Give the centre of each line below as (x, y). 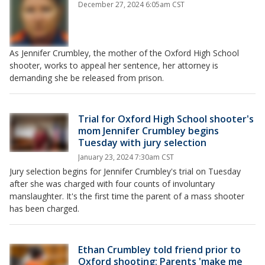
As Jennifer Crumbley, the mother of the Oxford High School (124, 53)
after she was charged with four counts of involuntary (112, 183)
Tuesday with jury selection (142, 142)
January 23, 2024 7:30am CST (126, 157)
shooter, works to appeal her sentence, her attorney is (114, 65)
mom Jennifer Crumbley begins (148, 130)
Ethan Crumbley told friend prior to (159, 249)
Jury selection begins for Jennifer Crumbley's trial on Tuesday (125, 171)
